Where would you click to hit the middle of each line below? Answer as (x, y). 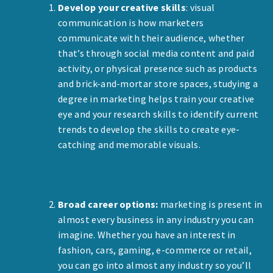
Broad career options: (108, 204)
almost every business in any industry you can (156, 219)
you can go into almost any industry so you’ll (155, 265)
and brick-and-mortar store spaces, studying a (158, 83)
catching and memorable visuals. (129, 144)
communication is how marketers (131, 22)
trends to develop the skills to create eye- (149, 129)
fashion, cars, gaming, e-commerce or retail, (155, 250)
